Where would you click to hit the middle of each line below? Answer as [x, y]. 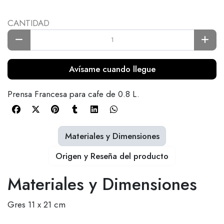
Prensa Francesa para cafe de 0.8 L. [73, 94]
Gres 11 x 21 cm [36, 205]
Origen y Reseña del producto [112, 156]
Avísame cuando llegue [112, 69]
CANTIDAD [28, 23]
